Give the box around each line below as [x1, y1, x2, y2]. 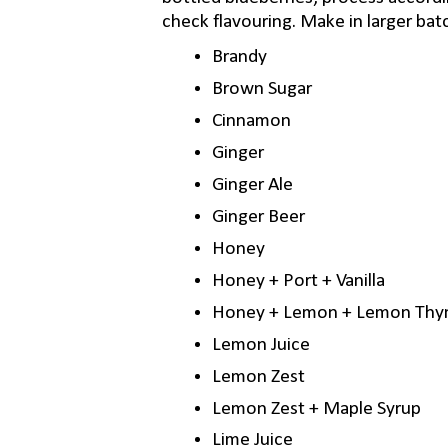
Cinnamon [211, 111, 291, 132]
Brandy [211, 47, 267, 68]
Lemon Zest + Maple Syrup [211, 398, 421, 419]
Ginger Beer [211, 206, 305, 227]
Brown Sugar [211, 79, 312, 100]
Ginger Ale [211, 174, 293, 195]
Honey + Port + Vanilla [211, 270, 385, 291]
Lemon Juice [211, 334, 310, 355]
